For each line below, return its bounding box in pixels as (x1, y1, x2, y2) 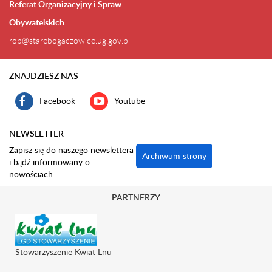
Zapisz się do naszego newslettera (9, 144, 134, 155)
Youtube (114, 94, 145, 106)
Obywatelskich (9, 16, 64, 28)
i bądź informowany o (9, 156, 90, 168)
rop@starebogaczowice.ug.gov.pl (9, 35, 130, 46)
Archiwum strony (142, 150, 206, 161)
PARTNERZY (112, 191, 160, 203)
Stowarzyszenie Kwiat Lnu (15, 246, 112, 258)
